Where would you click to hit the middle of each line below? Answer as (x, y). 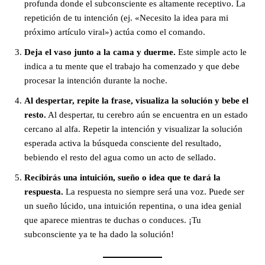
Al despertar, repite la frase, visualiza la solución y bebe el (136, 101)
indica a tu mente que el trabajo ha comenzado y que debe (132, 67)
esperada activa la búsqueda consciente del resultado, (123, 143)
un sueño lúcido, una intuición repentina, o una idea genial (133, 206)
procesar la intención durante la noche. (96, 81)
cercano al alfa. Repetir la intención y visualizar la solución (133, 129)
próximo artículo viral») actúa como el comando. (115, 32)
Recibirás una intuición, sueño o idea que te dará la (122, 178)
